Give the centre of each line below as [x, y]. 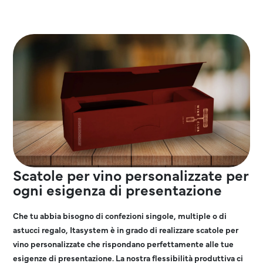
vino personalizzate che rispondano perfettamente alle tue [124, 243]
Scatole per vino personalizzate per [131, 174]
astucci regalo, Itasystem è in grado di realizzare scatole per [126, 229]
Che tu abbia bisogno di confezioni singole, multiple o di [120, 215]
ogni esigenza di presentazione [118, 189]
